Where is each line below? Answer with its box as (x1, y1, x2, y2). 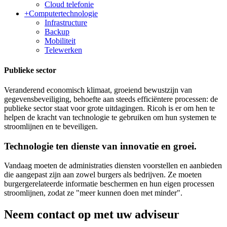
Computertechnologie (29, 9, 98, 18)
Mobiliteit (45, 36, 75, 46)
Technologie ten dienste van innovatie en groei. (4, 140, 197, 152)
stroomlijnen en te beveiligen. (4, 122, 98, 131)
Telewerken (45, 46, 82, 55)
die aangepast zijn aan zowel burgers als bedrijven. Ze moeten (4, 170, 202, 179)
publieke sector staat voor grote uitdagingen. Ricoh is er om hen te (4, 103, 215, 112)
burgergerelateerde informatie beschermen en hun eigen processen (4, 179, 214, 188)
